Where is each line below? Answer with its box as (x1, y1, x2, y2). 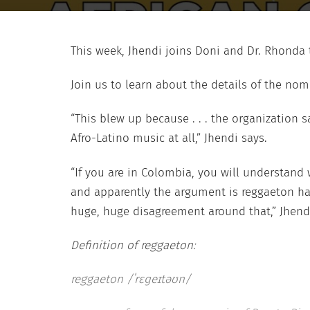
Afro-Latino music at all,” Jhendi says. (71, 131, 267, 146)
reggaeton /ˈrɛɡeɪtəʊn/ (71, 272, 191, 286)
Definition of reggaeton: (71, 237, 196, 253)
